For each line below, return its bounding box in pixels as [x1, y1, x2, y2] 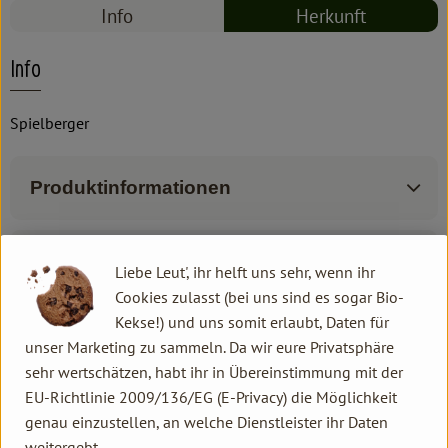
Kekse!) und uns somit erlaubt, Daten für [115, 311, 389, 332]
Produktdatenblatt [30, 324, 195, 346]
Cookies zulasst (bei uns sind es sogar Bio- [115, 286, 404, 307]
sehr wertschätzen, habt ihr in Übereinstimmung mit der [25, 361, 403, 382]
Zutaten [30, 250, 100, 272]
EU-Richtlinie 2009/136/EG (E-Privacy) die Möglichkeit [25, 386, 397, 407]
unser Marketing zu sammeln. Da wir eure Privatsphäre [25, 336, 394, 357]
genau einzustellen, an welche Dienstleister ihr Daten [25, 411, 388, 432]
